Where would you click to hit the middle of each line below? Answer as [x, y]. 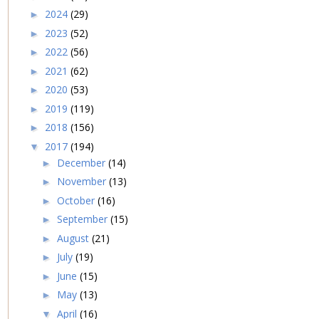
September [83, 219]
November [83, 182]
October [77, 200]
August [74, 238]
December [82, 162]
